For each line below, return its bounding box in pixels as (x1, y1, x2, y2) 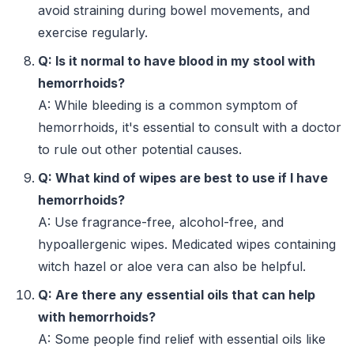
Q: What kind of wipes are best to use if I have (38, 170, 328, 186)
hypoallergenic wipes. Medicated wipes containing (38, 236, 336, 253)
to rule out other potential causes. (38, 141, 242, 158)
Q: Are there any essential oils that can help (38, 287, 315, 303)
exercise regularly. (38, 24, 148, 41)
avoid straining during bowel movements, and (38, 2, 310, 19)
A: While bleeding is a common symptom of (38, 97, 298, 114)
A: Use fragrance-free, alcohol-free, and (38, 214, 284, 231)
